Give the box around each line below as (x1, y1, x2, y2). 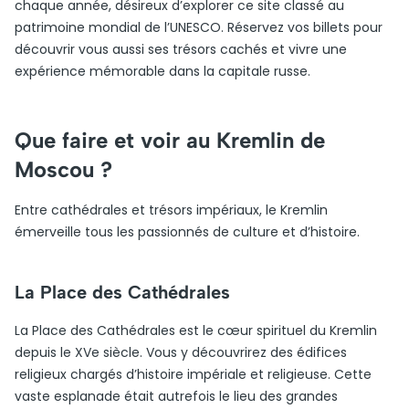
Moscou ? (15, 156, 112, 183)
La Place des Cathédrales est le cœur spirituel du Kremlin (15, 321, 377, 340)
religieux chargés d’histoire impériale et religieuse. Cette (15, 365, 372, 383)
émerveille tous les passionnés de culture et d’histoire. (15, 223, 360, 241)
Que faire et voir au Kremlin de (15, 127, 325, 153)
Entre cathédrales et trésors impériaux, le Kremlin (15, 201, 328, 219)
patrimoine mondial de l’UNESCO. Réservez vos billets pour (15, 18, 383, 37)
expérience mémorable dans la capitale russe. (15, 62, 310, 80)
